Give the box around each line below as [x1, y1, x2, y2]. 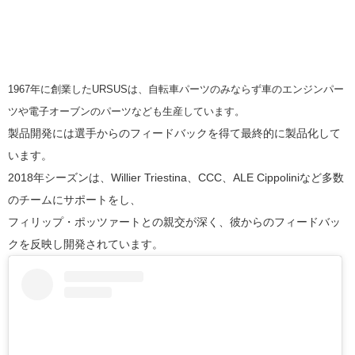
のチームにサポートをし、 [8, 193, 141, 207]
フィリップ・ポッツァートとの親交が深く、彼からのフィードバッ [8, 216, 341, 229]
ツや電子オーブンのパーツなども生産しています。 [8, 105, 245, 118]
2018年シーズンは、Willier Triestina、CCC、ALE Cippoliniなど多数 [8, 171, 344, 185]
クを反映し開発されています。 [8, 238, 163, 251]
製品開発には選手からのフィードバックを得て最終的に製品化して [8, 127, 341, 140]
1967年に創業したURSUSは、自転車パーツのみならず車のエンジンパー [8, 83, 344, 96]
